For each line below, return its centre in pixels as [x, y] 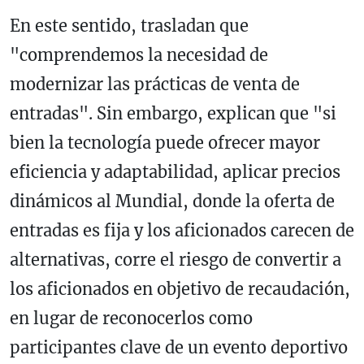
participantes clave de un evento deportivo [179, 347]
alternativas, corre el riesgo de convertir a [175, 259]
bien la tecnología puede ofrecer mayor [165, 142]
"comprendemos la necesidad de [139, 54]
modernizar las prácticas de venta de [155, 84]
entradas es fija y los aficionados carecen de [182, 230]
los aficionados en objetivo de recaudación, [180, 288]
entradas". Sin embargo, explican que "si [173, 113]
